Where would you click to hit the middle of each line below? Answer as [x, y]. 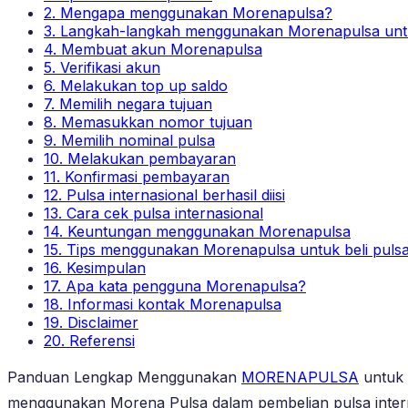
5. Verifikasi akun [102, 67]
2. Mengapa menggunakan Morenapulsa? [188, 12]
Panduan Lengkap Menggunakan [124, 377]
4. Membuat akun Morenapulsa [153, 49]
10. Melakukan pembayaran [140, 158]
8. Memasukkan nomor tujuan [148, 122]
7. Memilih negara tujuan [128, 103]
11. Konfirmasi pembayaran [137, 176]
